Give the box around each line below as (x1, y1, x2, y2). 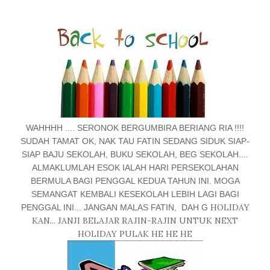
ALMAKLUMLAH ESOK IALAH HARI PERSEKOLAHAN (31, 163, 239, 173)
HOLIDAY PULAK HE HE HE (78, 228, 192, 240)
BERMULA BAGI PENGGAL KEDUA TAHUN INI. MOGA (30, 176, 240, 186)
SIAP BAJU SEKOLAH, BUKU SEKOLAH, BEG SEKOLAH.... (22, 149, 248, 160)
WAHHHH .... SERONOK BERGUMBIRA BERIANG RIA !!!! (26, 123, 244, 133)
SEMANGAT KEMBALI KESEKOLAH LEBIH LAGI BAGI (31, 189, 239, 199)
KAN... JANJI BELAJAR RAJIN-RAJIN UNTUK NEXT (32, 215, 238, 227)
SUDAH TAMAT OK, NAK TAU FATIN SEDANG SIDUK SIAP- (20, 136, 250, 146)
